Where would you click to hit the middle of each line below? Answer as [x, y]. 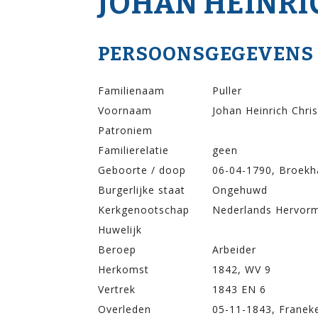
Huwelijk [120, 229]
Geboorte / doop [142, 170]
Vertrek [117, 289]
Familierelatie [133, 150]
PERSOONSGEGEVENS [206, 54]
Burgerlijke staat [142, 190]
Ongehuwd [240, 190]
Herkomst [124, 269]
